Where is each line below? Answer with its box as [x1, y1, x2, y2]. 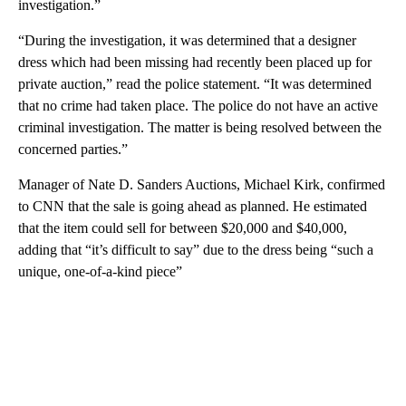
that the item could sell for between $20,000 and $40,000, [18, 219, 347, 236]
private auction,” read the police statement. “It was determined [18, 75, 372, 92]
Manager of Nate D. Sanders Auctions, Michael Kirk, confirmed [18, 176, 385, 192]
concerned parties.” [18, 140, 128, 157]
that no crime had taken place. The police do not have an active [18, 97, 378, 113]
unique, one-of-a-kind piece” [18, 263, 182, 279]
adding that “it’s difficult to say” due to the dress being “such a [18, 241, 373, 257]
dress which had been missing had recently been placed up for [18, 53, 372, 70]
